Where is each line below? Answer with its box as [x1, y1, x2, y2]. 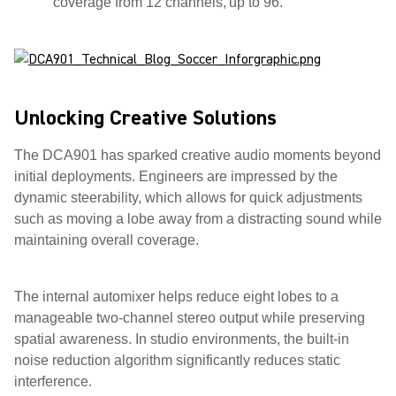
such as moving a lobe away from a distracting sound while [14, 211, 382, 226]
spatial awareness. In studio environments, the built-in [14, 331, 349, 346]
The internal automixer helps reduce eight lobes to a [14, 289, 339, 304]
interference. [14, 374, 95, 389]
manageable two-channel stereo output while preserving [14, 310, 365, 325]
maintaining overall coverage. [14, 232, 202, 247]
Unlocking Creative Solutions [14, 104, 277, 132]
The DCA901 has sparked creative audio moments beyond [14, 148, 381, 163]
